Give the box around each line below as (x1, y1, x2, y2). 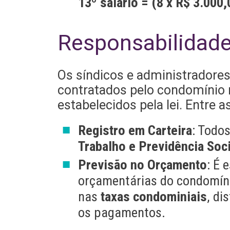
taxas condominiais (100, 188, 207, 204)
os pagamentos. (78, 204, 165, 220)
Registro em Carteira (78, 122, 192, 139)
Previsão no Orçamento (78, 156, 207, 172)
